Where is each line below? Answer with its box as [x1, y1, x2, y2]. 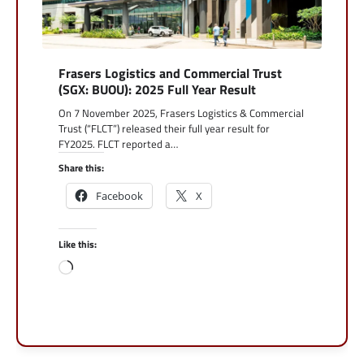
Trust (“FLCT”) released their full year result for [58, 120, 270, 137]
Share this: [58, 160, 104, 176]
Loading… [72, 258, 115, 275]
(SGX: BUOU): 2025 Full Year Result [58, 80, 256, 100]
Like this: [58, 236, 97, 253]
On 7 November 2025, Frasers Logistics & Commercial [58, 105, 304, 122]
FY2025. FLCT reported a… [58, 136, 178, 153]
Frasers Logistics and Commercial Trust [58, 63, 282, 84]
